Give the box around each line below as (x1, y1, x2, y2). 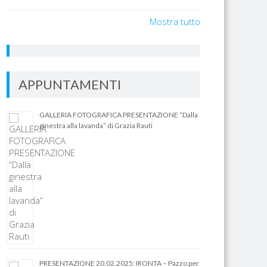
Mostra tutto (150, 15, 200, 27)
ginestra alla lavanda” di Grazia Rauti (39, 121, 153, 130)
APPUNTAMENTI (18, 76, 122, 92)
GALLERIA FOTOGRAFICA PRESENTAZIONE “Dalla (39, 110, 198, 119)
